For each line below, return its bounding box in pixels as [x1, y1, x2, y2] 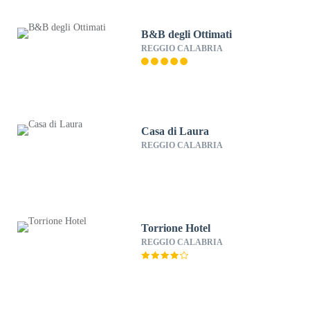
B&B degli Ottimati [141, 28, 232, 40]
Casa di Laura [141, 125, 210, 137]
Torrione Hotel [141, 222, 211, 234]
